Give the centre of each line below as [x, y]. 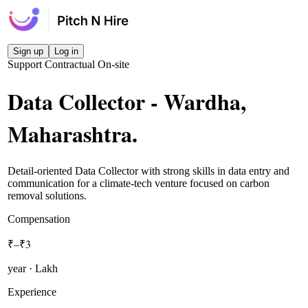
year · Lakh [33, 268]
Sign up [29, 51]
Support [26, 64]
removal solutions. [47, 195]
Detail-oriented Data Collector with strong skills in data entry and [149, 170]
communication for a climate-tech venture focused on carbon [139, 183]
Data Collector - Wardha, [127, 102]
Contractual [71, 64]
